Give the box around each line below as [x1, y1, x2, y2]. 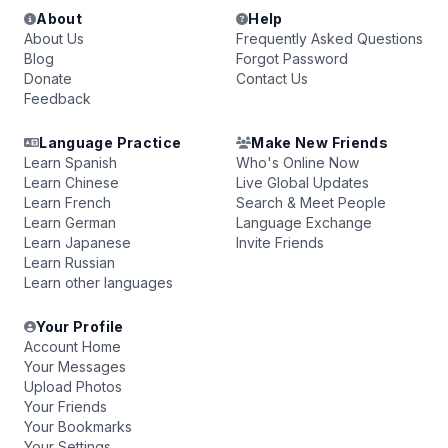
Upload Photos [24, 378, 122, 395]
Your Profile [36, 318, 124, 335]
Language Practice [39, 134, 182, 151]
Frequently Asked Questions [236, 30, 423, 47]
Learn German [24, 214, 116, 231]
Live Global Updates [236, 174, 369, 191]
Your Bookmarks [24, 418, 132, 435]
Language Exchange [236, 214, 372, 231]
